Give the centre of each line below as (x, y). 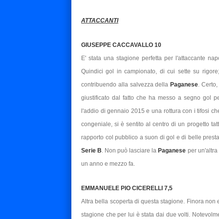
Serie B (92, 150)
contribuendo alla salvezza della (126, 84)
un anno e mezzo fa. (108, 164)
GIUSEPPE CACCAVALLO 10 (121, 45)
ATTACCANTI (100, 20)
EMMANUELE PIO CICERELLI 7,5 (127, 188)
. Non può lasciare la (130, 150)
